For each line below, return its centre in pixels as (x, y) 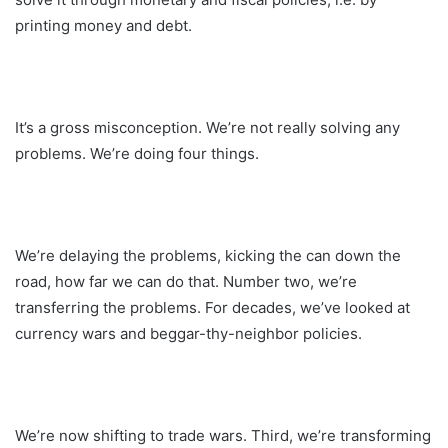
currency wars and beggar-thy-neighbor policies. (188, 333)
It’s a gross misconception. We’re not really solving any (207, 127)
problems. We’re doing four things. (137, 153)
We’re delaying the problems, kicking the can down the (208, 255)
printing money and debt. (103, 25)
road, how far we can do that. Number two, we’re (186, 281)
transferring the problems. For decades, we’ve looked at (212, 307)
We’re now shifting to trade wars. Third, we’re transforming (223, 435)
